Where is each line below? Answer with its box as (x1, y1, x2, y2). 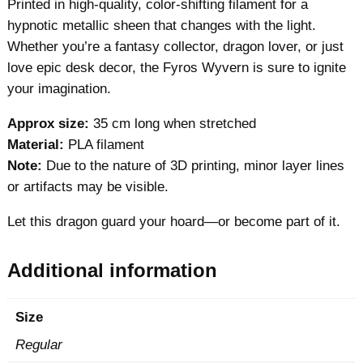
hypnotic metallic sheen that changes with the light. (6, 18, 316, 33)
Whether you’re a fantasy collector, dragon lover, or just (6, 39, 344, 54)
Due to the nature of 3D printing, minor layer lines (41, 157, 344, 173)
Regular (15, 336, 63, 352)
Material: (6, 136, 64, 152)
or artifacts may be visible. (6, 178, 169, 194)
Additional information (6, 259, 217, 282)
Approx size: (6, 115, 89, 131)
